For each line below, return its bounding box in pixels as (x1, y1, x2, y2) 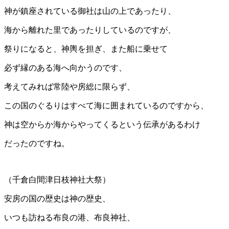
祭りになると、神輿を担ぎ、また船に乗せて (4, 44, 168, 54)
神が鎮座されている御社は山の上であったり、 (4, 7, 176, 16)
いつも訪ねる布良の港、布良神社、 (4, 213, 135, 222)
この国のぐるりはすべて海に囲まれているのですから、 (4, 101, 209, 110)
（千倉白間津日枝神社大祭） (4, 175, 110, 185)
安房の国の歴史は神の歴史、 (4, 194, 110, 203)
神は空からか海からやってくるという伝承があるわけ (4, 120, 200, 129)
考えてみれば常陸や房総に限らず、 (4, 82, 135, 91)
